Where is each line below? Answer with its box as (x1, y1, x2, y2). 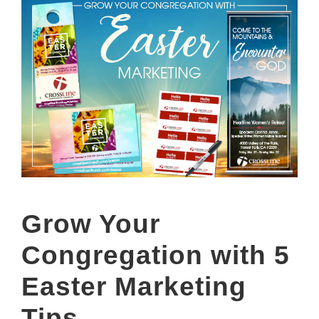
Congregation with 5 (21, 240, 290, 270)
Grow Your (21, 209, 160, 239)
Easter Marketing (21, 271, 246, 301)
